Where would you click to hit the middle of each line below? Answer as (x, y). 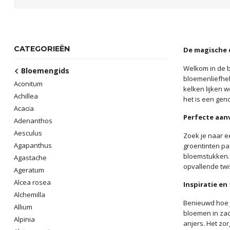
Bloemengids (44, 71)
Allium (23, 207)
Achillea (26, 96)
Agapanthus (33, 145)
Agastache (30, 158)
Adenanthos (33, 121)
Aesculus (28, 133)
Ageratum (29, 170)
